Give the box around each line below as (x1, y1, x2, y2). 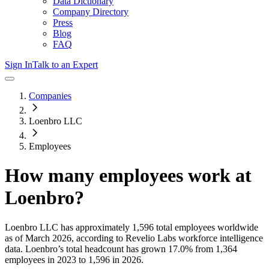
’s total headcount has (58, 243, 141, 254)
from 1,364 (193, 243, 237, 254)
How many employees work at (5, 165, 252, 187)
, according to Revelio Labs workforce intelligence (71, 232, 263, 243)
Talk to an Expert (32, 59, 98, 70)
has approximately (58, 222, 130, 232)
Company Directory (53, 7, 128, 17)
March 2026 (25, 232, 71, 243)
